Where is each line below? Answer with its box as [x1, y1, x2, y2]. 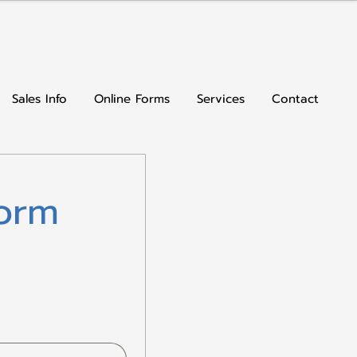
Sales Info [12, 90, 67, 108]
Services [197, 90, 245, 108]
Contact [272, 90, 319, 108]
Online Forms [94, 90, 170, 108]
